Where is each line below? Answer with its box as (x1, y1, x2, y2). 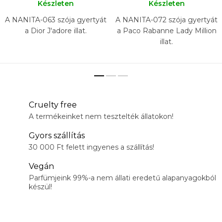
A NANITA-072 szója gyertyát (115, 15, 218, 25)
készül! (29, 182, 52, 192)
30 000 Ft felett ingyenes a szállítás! (29, 143, 154, 152)
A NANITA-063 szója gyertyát (4, 15, 107, 25)
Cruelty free (29, 100, 77, 110)
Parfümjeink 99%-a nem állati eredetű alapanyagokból (29, 173, 216, 183)
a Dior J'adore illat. (24, 26, 87, 36)
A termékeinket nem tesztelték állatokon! (29, 112, 173, 121)
